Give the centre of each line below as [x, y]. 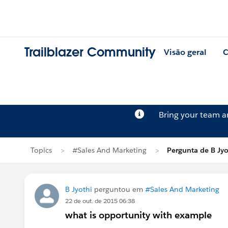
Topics [41, 150]
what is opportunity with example [138, 215]
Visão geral [185, 52]
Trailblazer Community [90, 52]
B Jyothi [79, 189]
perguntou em [119, 189]
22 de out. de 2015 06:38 [100, 201]
